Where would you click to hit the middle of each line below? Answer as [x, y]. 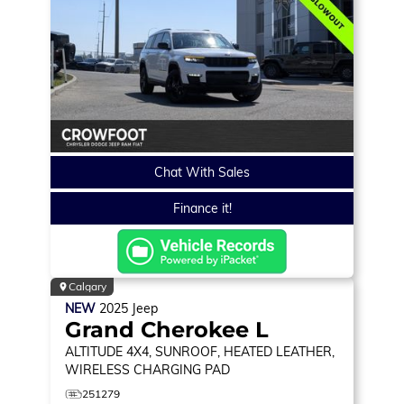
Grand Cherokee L [167, 329]
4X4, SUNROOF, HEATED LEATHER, [230, 351]
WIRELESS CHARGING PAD [147, 369]
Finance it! [202, 208]
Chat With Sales [202, 172]
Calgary [87, 286]
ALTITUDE [94, 351]
